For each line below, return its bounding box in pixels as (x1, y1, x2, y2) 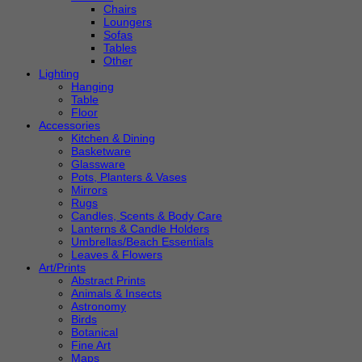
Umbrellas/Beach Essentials (71, 235, 213, 248)
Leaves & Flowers (71, 248, 162, 261)
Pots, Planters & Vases (71, 170, 187, 183)
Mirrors (71, 183, 107, 196)
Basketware (71, 145, 131, 158)
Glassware (71, 158, 125, 170)
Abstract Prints (71, 274, 145, 287)
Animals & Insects (71, 287, 162, 300)
